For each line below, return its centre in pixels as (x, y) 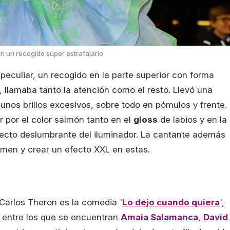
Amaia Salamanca (159, 217)
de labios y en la (192, 119)
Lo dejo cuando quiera (171, 203)
